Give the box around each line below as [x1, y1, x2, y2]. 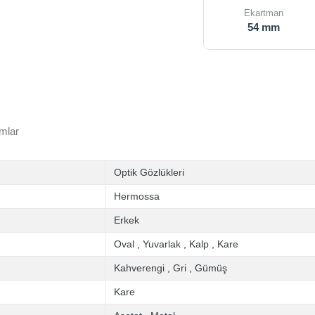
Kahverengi [114, 262, 165, 274]
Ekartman [244, 8, 284, 18]
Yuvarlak [143, 238, 181, 250]
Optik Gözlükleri [114, 167, 184, 178]
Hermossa [114, 191, 160, 202]
